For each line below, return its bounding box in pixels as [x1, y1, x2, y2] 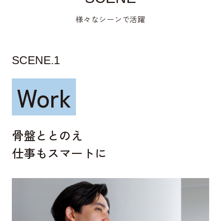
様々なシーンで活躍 [75, 13, 146, 24]
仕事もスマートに [11, 144, 107, 161]
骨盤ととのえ [11, 126, 83, 144]
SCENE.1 [11, 53, 60, 67]
